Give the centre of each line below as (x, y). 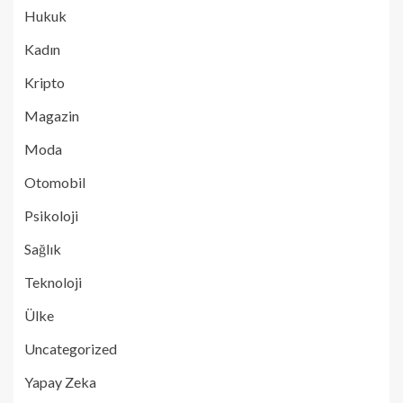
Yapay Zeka (60, 381)
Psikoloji (51, 215)
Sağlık (43, 248)
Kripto (45, 82)
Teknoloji (53, 282)
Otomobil (55, 182)
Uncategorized (71, 348)
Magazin (52, 115)
